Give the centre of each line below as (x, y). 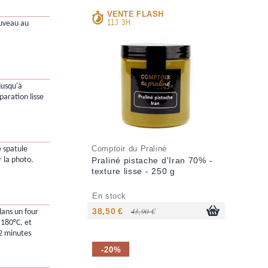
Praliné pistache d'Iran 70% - (152, 161)
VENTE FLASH (135, 13)
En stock (109, 197)
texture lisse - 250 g (133, 171)
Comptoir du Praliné (129, 149)
